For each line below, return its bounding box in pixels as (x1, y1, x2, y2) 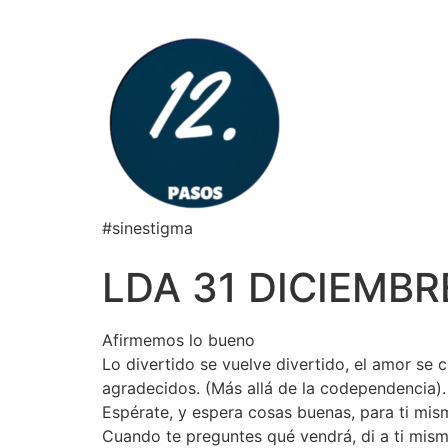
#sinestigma (102, 218, 193, 238)
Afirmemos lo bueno (102, 330, 255, 350)
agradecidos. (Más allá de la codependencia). (102, 378, 446, 398)
